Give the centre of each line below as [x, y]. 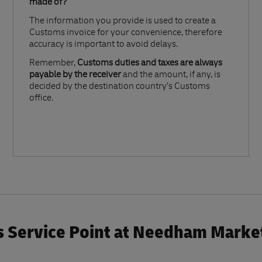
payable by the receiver [75, 76]
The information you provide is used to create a [123, 22]
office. [41, 99]
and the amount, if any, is [171, 76]
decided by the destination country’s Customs [120, 87]
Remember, [53, 64]
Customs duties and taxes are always [150, 64]
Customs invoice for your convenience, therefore [126, 34]
